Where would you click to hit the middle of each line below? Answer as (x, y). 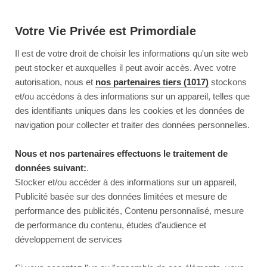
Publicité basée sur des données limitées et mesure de (121, 197)
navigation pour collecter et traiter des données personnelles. (132, 125)
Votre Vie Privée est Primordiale (105, 31)
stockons (228, 82)
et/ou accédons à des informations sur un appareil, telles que (132, 97)
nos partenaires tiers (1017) (152, 82)
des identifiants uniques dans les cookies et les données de (130, 111)
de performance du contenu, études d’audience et (111, 225)
